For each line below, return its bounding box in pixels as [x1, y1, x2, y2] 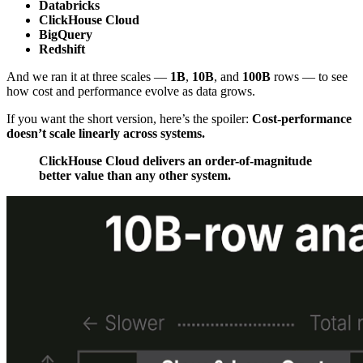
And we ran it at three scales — [6, 69, 170, 83]
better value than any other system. [39, 168, 231, 182]
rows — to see [271, 69, 348, 83]
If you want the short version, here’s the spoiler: [6, 111, 252, 126]
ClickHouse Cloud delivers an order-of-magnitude [39, 153, 312, 168]
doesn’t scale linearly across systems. [6, 126, 205, 140]
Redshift [39, 41, 85, 56]
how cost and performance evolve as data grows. [6, 83, 255, 98]
